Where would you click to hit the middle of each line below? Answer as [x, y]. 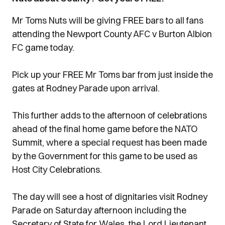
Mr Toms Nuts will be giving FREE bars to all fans [108, 20]
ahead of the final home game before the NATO [105, 129]
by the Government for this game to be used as [105, 156]
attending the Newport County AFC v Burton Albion [112, 34]
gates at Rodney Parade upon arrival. [86, 88]
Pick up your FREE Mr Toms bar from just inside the [113, 75]
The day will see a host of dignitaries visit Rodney [110, 197]
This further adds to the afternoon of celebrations [109, 115]
